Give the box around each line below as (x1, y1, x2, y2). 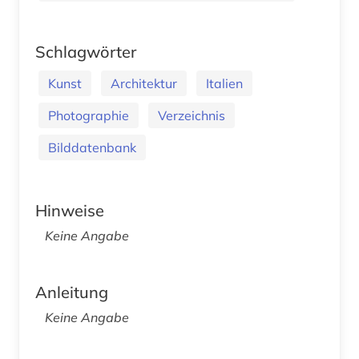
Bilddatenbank (48, 139, 136, 155)
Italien (206, 75, 243, 91)
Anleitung (35, 281, 108, 302)
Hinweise (35, 200, 104, 220)
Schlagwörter (35, 41, 136, 62)
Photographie (48, 107, 129, 123)
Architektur (111, 75, 177, 91)
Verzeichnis (158, 107, 225, 123)
